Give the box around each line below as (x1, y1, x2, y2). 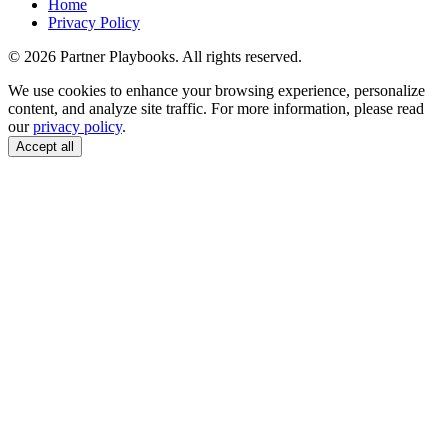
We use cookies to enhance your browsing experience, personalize (8, 81, 425, 99)
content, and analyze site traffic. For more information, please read (8, 99, 424, 117)
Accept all (16, 138, 74, 154)
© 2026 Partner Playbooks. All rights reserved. (8, 47, 302, 65)
